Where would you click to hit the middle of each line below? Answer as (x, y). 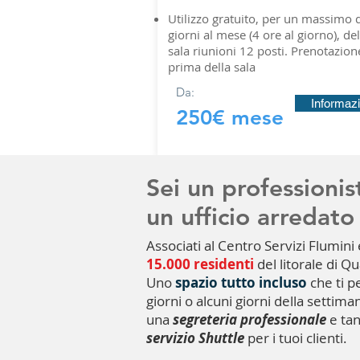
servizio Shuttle (195, 338)
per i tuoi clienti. (296, 338)
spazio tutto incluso (241, 282)
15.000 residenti (202, 264)
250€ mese (230, 118)
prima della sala (212, 67)
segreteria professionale (250, 319)
